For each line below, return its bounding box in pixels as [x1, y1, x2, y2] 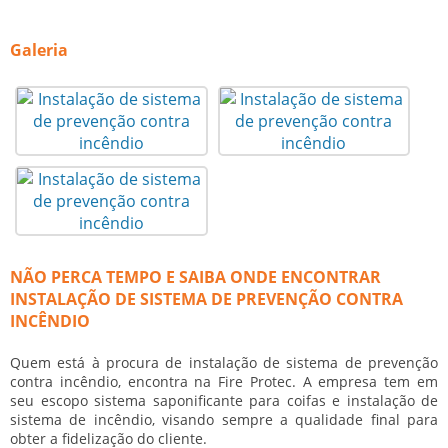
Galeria [10, 39, 68, 62]
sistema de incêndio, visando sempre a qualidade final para [10, 410, 438, 430]
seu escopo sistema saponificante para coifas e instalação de [10, 391, 438, 411]
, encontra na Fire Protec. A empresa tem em [117, 372, 439, 392]
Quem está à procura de [10, 353, 189, 373]
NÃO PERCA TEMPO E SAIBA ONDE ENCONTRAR [10, 266, 381, 289]
